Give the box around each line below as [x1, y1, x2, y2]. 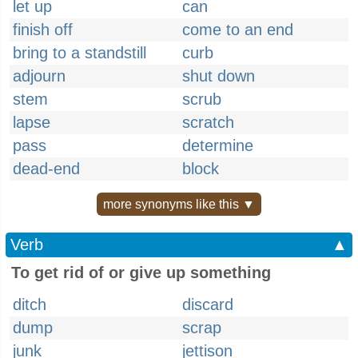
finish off [13, 21, 73, 38]
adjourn [13, 67, 66, 85]
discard [182, 296, 233, 313]
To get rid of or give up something [11, 264, 271, 281]
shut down [182, 67, 255, 85]
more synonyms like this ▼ [103, 197, 255, 211]
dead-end [13, 160, 80, 177]
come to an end [182, 21, 293, 38]
